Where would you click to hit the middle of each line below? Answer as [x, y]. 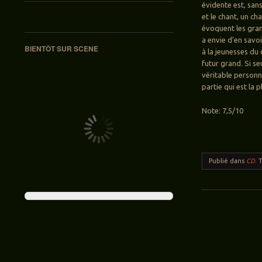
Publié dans [228, 161]
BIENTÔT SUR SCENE [61, 49]
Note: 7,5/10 [223, 111]
